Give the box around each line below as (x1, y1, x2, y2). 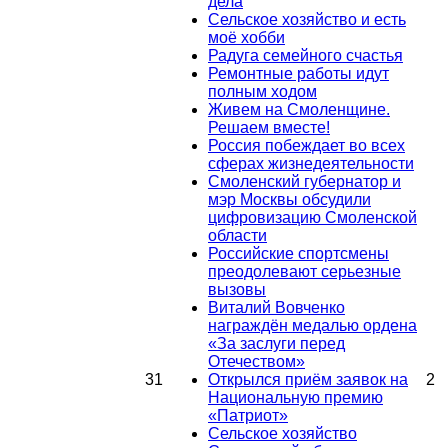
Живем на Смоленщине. (208, 100, 390, 118)
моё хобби (208, 28, 285, 46)
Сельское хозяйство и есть (208, 10, 406, 28)
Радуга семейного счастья (208, 46, 403, 64)
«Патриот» (208, 406, 288, 424)
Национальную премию (208, 388, 383, 406)
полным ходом (208, 82, 317, 100)
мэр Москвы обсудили (208, 190, 371, 208)
